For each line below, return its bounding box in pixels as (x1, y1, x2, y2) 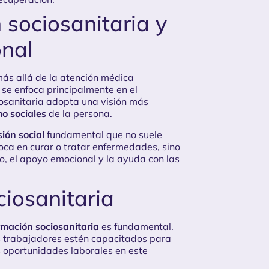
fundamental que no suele (44, 128, 162, 141)
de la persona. (46, 107, 112, 120)
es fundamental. (99, 220, 174, 233)
